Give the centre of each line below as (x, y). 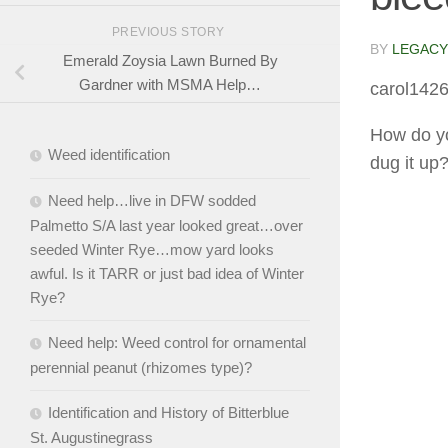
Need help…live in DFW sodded (152, 201)
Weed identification (109, 155)
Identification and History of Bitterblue (168, 413)
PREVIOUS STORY (170, 31)
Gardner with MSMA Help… (170, 85)
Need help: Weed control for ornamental (177, 343)
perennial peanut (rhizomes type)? (141, 368)
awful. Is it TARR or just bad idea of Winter (167, 274)
